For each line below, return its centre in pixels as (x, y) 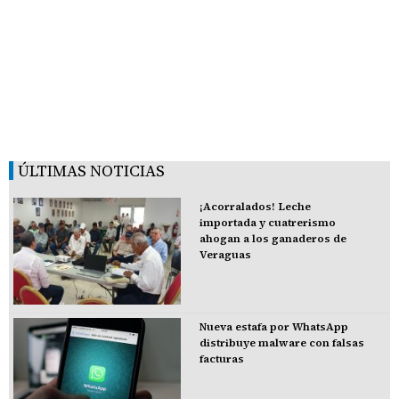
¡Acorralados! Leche (255, 206)
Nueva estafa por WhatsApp (273, 326)
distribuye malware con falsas (281, 342)
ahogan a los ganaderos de (273, 238)
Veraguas (225, 254)
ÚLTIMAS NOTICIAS (91, 170)
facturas (221, 358)
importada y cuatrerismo (267, 222)
